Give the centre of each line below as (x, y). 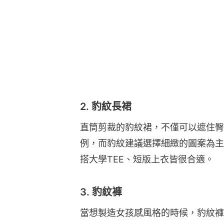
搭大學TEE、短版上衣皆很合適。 (147, 159)
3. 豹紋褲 (101, 192)
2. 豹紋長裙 (106, 106)
